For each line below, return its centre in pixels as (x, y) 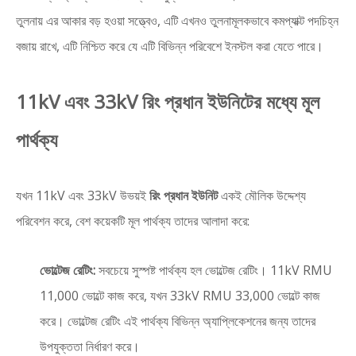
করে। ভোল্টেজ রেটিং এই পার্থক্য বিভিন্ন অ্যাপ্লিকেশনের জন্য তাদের (178, 321)
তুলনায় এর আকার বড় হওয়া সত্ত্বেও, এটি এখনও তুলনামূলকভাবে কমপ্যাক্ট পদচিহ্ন (177, 21)
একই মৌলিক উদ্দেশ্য (262, 195)
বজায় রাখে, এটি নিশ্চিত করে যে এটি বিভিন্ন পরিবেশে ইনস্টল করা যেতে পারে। (170, 46)
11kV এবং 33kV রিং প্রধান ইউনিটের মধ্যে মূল (168, 101)
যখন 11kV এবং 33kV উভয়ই (83, 195)
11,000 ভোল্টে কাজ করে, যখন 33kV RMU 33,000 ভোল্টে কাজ (180, 296)
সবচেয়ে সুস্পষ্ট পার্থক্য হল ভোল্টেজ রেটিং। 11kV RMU (214, 270)
